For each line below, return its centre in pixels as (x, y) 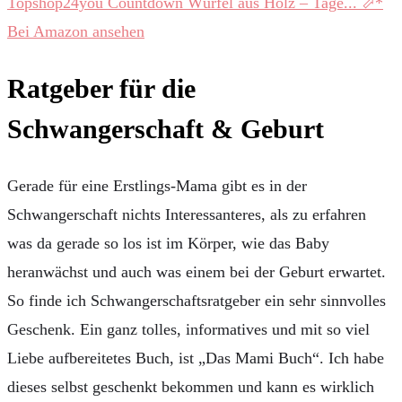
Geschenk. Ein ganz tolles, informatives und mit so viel (188, 329)
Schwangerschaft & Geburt (166, 129)
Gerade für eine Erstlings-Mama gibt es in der (157, 185)
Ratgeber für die (101, 89)
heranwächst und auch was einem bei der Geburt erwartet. (197, 271)
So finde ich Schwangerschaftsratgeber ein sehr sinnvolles (197, 300)
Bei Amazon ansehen (76, 32)
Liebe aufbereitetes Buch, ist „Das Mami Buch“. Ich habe (196, 358)
